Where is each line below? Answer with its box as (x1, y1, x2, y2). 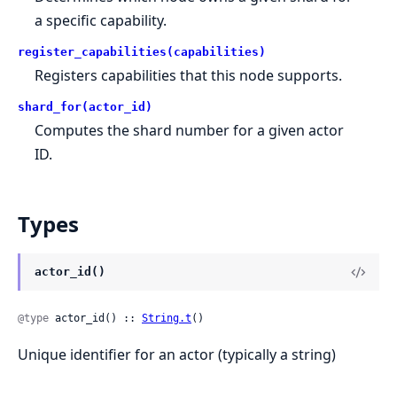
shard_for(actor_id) (18, 100, 152, 114)
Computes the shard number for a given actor (35, 121, 345, 141)
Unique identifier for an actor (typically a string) (18, 345, 336, 365)
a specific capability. (35, 11, 167, 31)
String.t (142, 312, 191, 325)
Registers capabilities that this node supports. (35, 66, 343, 86)
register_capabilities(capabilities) (18, 45, 266, 59)
